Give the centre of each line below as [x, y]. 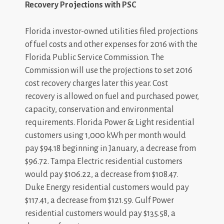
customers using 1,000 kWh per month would [105, 135]
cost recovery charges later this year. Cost [96, 83]
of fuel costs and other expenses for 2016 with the [111, 44]
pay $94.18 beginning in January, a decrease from [110, 148]
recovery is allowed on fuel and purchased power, [112, 96]
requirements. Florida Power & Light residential [110, 122]
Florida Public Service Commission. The [94, 57]
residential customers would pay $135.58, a [100, 213]
